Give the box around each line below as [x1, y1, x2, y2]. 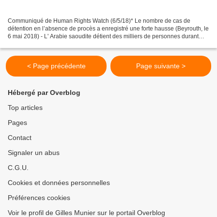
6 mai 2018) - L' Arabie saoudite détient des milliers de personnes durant [8, 32, 199, 40]
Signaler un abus [8, 149, 60, 156]
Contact [8, 134, 31, 141]
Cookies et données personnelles [8, 179, 110, 186]
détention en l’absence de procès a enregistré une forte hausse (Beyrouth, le [8, 25, 209, 32]
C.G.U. [8, 164, 29, 171]
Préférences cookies [8, 194, 70, 201]
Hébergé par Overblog [8, 89, 80, 96]
